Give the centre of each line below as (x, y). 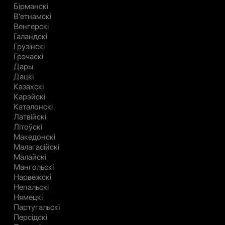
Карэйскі (29, 97)
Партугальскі (37, 207)
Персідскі (30, 217)
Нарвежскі (32, 177)
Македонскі (34, 137)
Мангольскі (34, 167)
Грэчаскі (28, 57)
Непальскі (31, 187)
